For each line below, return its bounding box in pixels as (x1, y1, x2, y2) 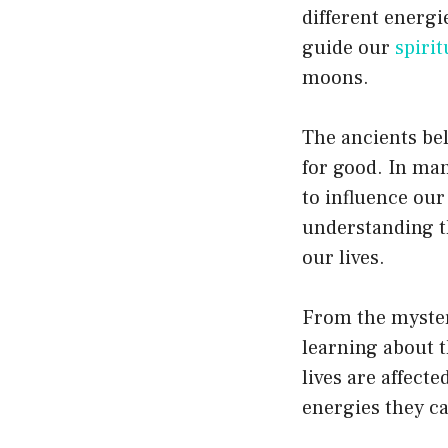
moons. (302, 64, 369, 91)
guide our (302, 34, 395, 61)
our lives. (302, 244, 385, 271)
